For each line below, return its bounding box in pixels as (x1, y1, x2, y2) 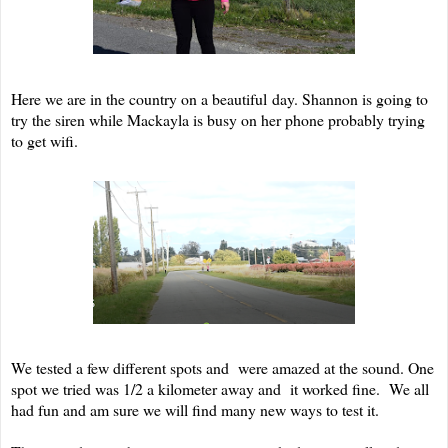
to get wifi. (11, 130, 78, 152)
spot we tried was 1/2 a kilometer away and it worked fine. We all (11, 378, 429, 400)
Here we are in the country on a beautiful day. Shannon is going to (11, 88, 428, 110)
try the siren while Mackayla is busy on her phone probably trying (11, 109, 425, 131)
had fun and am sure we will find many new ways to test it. (11, 399, 379, 421)
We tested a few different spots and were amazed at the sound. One (11, 357, 434, 379)
